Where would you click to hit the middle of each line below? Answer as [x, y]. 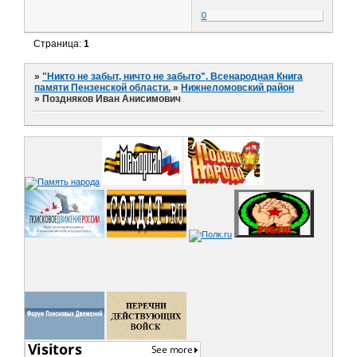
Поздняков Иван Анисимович [112, 99]
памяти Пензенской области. [103, 88]
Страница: [59, 43]
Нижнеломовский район [238, 88]
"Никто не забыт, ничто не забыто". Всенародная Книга [173, 77]
